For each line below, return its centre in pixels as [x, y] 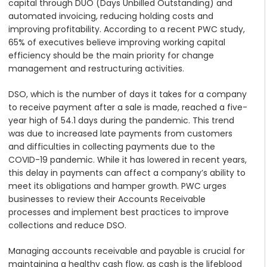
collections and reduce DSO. [67, 226]
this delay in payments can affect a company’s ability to [127, 173]
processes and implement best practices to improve [119, 212]
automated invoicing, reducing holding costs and [111, 16]
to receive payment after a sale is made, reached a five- [128, 108]
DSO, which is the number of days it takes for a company [128, 94]
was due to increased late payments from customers [120, 134]
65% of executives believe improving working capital [117, 43]
